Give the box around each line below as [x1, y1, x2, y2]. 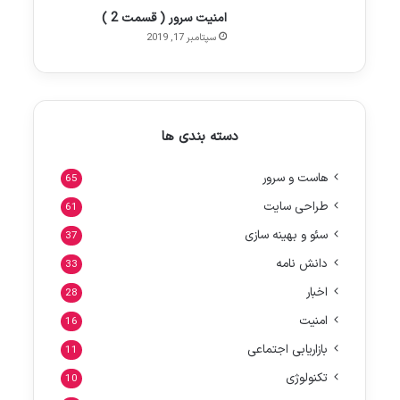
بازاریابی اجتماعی [247, 339, 328, 359]
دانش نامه [276, 254, 328, 273]
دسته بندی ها [161, 126, 238, 147]
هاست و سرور [262, 168, 328, 187]
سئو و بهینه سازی [245, 225, 328, 245]
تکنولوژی [286, 368, 328, 387]
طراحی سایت [263, 196, 328, 216]
